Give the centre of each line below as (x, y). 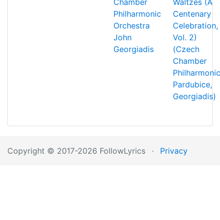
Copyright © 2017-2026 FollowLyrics (76, 151)
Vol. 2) (185, 37)
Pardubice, (192, 84)
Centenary (192, 14)
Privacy (174, 151)
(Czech (186, 49)
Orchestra (132, 26)
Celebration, (195, 26)
